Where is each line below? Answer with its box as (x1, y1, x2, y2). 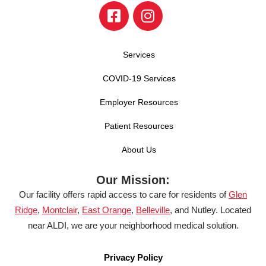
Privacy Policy (103, 252, 163, 262)
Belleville (136, 204, 170, 215)
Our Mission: (96, 173, 170, 186)
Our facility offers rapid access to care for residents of (19, 189, 229, 199)
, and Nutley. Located (170, 204, 251, 215)
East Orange (82, 204, 131, 215)
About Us (122, 144, 156, 154)
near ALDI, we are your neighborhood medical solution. (27, 220, 239, 230)
